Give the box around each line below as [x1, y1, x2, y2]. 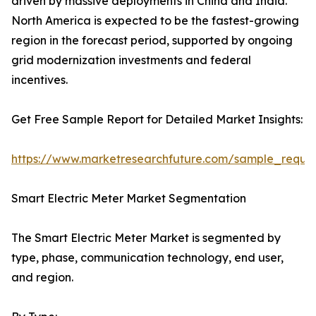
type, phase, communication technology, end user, [11, 250, 284, 265]
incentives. [11, 73, 68, 87]
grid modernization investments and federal [11, 53, 251, 68]
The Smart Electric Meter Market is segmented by [11, 231, 281, 245]
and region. [11, 270, 73, 285]
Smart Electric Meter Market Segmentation [11, 191, 246, 206]
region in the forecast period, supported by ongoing [11, 33, 293, 48]
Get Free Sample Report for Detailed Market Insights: [11, 112, 303, 127]
